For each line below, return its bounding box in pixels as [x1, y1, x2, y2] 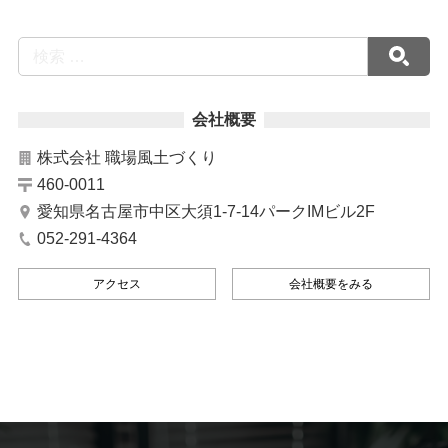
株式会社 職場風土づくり [36, 148, 217, 166]
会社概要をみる [288, 276, 373, 291]
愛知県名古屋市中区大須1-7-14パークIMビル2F [36, 202, 375, 220]
